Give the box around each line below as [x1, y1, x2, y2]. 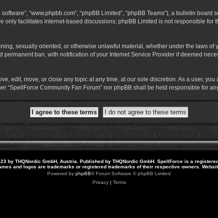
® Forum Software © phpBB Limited [91, 170, 171, 176]
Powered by [47, 170, 75, 176]
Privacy [92, 179, 109, 185]
